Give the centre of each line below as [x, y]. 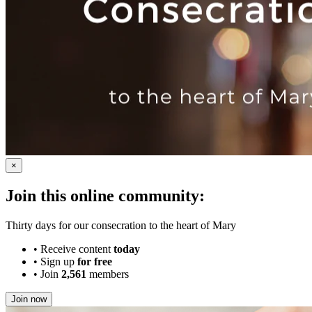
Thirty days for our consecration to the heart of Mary [121, 226]
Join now [29, 299]
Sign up [59, 262]
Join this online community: [105, 196]
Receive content [77, 249]
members [108, 274]
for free [95, 262]
